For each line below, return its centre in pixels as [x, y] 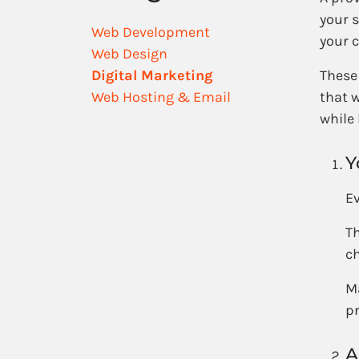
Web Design [129, 54]
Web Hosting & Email [161, 97]
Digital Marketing [152, 76]
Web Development [151, 32]
